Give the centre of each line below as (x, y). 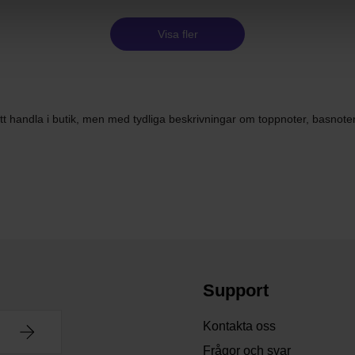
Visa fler (177, 34)
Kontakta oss (239, 326)
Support (236, 291)
